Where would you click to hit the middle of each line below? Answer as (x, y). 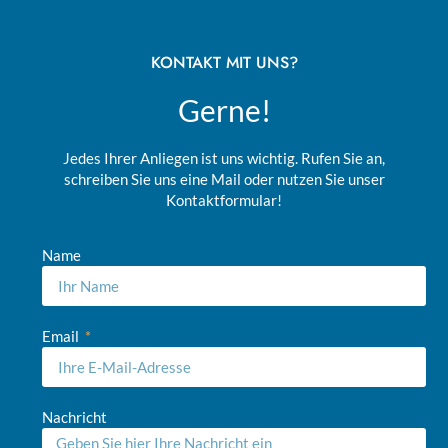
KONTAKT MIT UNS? (224, 62)
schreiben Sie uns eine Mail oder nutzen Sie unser (224, 178)
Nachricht (75, 417)
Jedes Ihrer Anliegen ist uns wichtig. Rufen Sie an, (224, 157)
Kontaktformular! (224, 199)
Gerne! (224, 109)
